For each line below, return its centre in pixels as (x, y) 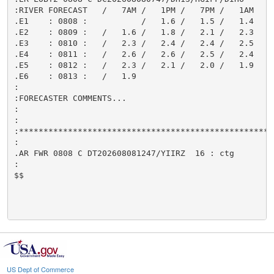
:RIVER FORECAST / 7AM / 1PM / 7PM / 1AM (134, 10)
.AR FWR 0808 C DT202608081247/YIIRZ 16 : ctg (124, 153)
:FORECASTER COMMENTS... (70, 98)
